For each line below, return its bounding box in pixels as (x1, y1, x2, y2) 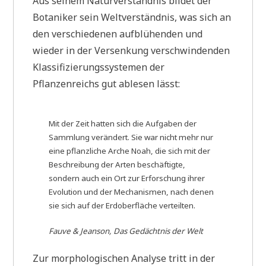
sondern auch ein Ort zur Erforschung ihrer (49, 172, 205, 183)
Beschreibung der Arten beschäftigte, (49, 159, 186, 170)
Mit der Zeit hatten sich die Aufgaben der (49, 118, 197, 129)
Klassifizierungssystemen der (33, 61, 165, 74)
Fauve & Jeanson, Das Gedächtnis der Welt (49, 225, 204, 236)
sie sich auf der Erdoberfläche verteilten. (49, 199, 196, 211)
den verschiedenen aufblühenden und (33, 27, 203, 41)
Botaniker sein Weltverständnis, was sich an (33, 11, 232, 24)
